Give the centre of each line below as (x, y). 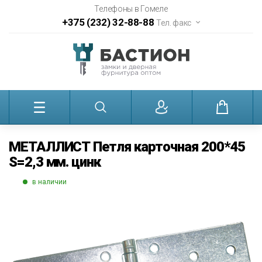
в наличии (49, 182)
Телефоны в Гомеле (131, 9)
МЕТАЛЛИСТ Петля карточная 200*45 (127, 147)
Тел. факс (174, 23)
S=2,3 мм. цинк (55, 162)
